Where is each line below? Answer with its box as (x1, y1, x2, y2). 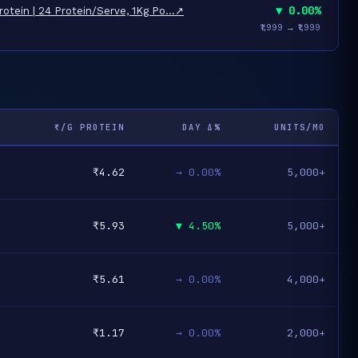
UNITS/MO (274, 121, 325, 133)
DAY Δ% (182, 121, 221, 133)
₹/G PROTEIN (54, 121, 125, 133)
